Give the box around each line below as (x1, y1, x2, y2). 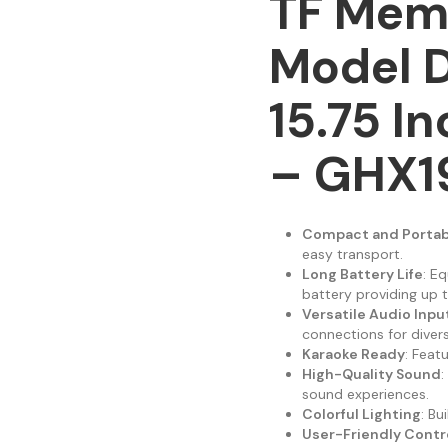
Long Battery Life (301, 265, 423, 284)
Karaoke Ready (301, 345, 405, 364)
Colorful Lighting (301, 405, 421, 424)
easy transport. (301, 245, 403, 264)
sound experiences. (301, 385, 429, 404)
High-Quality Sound (301, 365, 441, 384)
